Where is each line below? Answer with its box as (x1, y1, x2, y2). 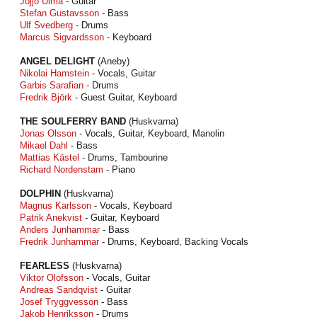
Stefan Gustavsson (20, 8, 99, 18)
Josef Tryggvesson (20, 296, 98, 307)
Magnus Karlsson (20, 200, 91, 211)
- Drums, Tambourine (79, 152, 168, 163)
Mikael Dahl (20, 140, 68, 151)
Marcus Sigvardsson (20, 32, 104, 42)
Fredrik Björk (20, 92, 72, 103)
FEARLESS (20, 260, 69, 271)
